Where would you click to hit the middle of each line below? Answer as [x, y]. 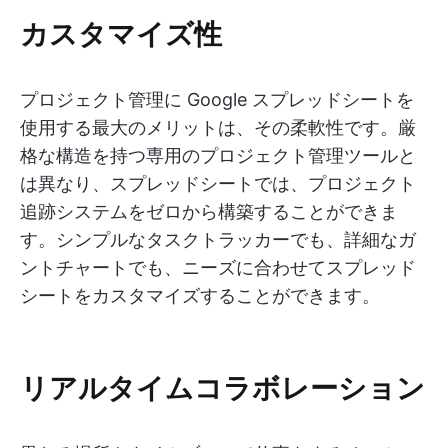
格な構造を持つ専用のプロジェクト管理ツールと [218, 155]
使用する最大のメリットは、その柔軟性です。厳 [218, 127]
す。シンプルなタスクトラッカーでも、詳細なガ [218, 239]
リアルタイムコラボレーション [222, 386]
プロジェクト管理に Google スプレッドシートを [217, 99]
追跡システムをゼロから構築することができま [209, 211]
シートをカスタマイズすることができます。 [200, 295]
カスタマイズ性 [121, 32]
